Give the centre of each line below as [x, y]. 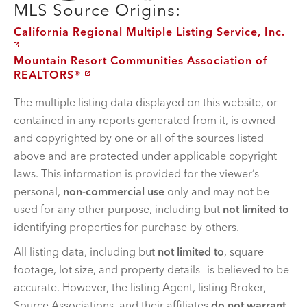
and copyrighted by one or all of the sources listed [139, 137]
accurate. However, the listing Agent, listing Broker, [140, 287]
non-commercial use [114, 191]
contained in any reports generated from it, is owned [145, 120]
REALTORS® [49, 74]
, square [244, 251]
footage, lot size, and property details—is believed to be [151, 269]
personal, [38, 191]
